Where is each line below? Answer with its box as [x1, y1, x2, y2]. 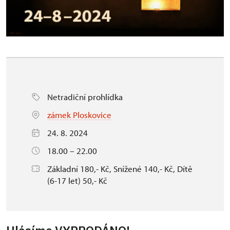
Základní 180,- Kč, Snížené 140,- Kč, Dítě [47, 163, 193, 174]
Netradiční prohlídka [47, 91, 123, 102]
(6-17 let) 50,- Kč [47, 175, 107, 186]
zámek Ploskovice [47, 109, 111, 120]
